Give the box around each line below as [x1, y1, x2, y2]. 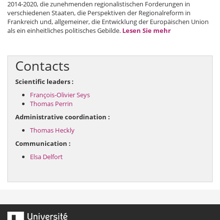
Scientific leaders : [15, 77, 74, 86]
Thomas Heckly [30, 126, 75, 135]
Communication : [15, 139, 71, 148]
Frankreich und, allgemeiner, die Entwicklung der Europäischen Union [7, 17, 209, 26]
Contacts [15, 56, 70, 75]
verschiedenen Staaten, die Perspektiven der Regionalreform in [7, 8, 191, 17]
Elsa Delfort [30, 152, 63, 161]
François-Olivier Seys [30, 90, 90, 99]
